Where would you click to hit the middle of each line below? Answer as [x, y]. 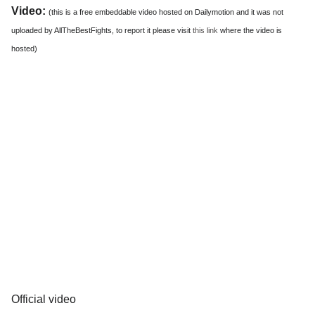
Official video [44, 300]
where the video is [250, 30]
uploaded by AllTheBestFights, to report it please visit [102, 30]
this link [205, 30]
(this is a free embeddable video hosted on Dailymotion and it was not [166, 12]
